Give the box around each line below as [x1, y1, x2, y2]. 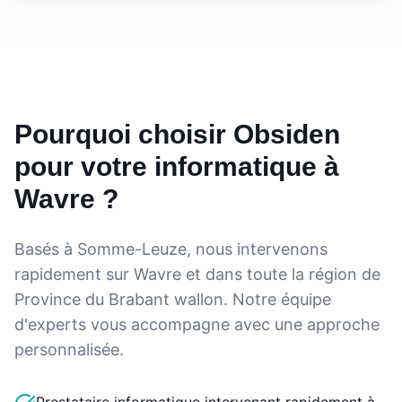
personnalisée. [14, 340, 124, 359]
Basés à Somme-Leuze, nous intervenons [14, 240, 328, 258]
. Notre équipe [223, 290, 331, 309]
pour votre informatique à [14, 152, 339, 181]
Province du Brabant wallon [14, 290, 223, 309]
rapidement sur [14, 265, 134, 284]
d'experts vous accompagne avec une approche [14, 315, 380, 334]
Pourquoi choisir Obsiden [14, 119, 340, 149]
